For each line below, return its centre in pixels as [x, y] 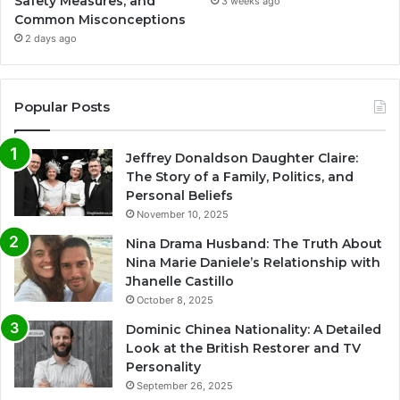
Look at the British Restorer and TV [243, 349]
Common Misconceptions [100, 20]
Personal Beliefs [179, 196]
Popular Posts [62, 107]
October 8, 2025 [175, 300]
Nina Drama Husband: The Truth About [254, 244]
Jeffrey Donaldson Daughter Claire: [242, 158]
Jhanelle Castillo [180, 282]
